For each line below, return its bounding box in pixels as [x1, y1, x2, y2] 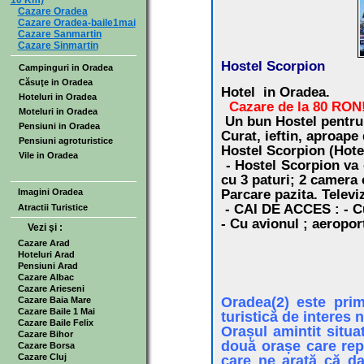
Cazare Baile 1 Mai [17, 306, 95, 316]
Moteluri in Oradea [18, 106, 97, 116]
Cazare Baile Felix [17, 318, 93, 327]
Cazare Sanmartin [17, 28, 102, 40]
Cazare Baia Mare [17, 295, 91, 305]
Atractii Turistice [17, 202, 88, 212]
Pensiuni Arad [17, 261, 78, 271]
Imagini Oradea [17, 187, 83, 197]
